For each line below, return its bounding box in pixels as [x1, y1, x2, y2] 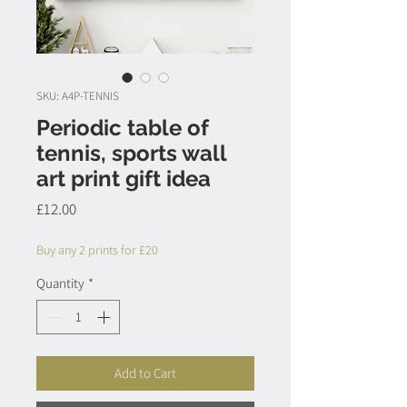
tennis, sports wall [36, 139, 226, 166]
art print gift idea [36, 164, 211, 192]
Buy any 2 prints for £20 [36, 241, 158, 258]
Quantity [36, 273, 84, 292]
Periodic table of [36, 114, 209, 141]
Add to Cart [114, 364, 176, 382]
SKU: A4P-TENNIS [36, 87, 119, 104]
